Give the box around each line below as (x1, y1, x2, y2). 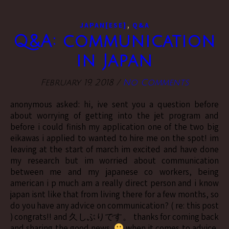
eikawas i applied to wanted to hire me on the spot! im (10, 132, 219, 144)
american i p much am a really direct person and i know (10, 177, 219, 189)
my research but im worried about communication (10, 154, 219, 166)
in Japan (76, 52, 153, 71)
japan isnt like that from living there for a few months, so (10, 188, 219, 200)
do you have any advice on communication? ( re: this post (10, 199, 219, 211)
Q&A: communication (13, 32, 216, 51)
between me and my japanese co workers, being (10, 166, 219, 177)
